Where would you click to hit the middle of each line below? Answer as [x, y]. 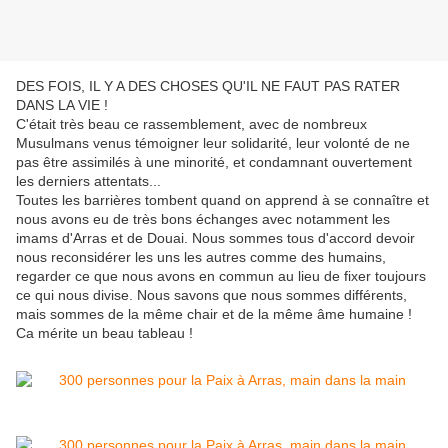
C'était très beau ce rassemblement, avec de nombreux [191, 124]
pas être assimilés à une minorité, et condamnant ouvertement [214, 162]
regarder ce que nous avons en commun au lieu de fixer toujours [221, 276]
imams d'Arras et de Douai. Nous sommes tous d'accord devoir [215, 238]
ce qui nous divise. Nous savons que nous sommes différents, [211, 295]
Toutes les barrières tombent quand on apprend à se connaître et [222, 200]
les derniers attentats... [88, 181]
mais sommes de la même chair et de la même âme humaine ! [214, 314]
